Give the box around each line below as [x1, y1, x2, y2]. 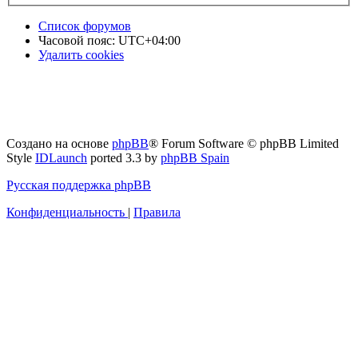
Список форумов [38, 19, 131, 33]
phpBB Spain [161, 151, 229, 165]
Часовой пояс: [38, 34, 118, 47]
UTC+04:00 [118, 34, 181, 47]
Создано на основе [6, 137, 112, 151]
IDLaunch [35, 151, 87, 165]
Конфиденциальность [6, 205, 125, 220]
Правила [133, 205, 181, 220]
